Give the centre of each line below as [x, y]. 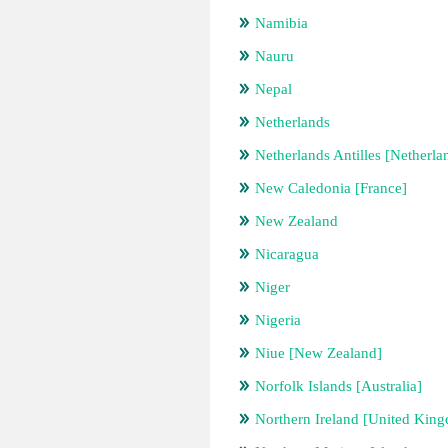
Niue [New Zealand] [318, 353]
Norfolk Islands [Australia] [338, 386]
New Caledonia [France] [331, 188]
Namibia [281, 23]
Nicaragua [287, 254]
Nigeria [278, 320]
